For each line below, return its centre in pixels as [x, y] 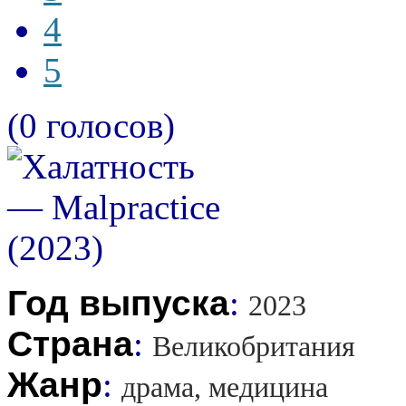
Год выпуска [118, 303]
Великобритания [254, 346]
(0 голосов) [91, 125]
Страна [70, 343]
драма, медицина [225, 387]
